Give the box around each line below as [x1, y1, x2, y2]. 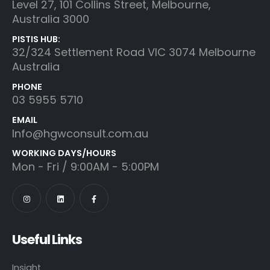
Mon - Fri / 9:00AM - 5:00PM [12, 159, 159, 174]
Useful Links [12, 230, 83, 250]
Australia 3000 [12, 11, 89, 27]
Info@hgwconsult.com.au [12, 125, 148, 141]
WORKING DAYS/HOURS [12, 147, 116, 160]
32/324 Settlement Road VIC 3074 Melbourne [12, 45, 256, 60]
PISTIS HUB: [12, 33, 60, 45]
